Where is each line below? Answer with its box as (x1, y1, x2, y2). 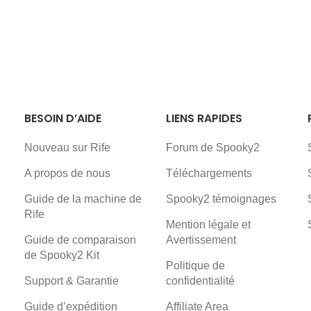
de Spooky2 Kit (24, 249, 100, 261)
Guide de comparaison (24, 233, 137, 246)
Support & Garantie (24, 274, 119, 287)
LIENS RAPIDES (165, 110, 242, 126)
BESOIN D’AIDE (24, 110, 102, 126)
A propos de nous (24, 167, 111, 179)
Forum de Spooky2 (165, 141, 260, 153)
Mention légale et (165, 218, 251, 230)
